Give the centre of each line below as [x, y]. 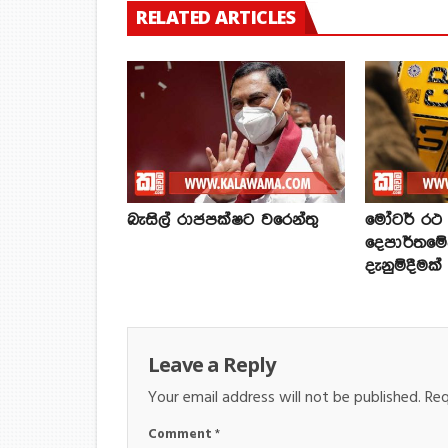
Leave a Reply [211, 365]
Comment [181, 435]
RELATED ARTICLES [215, 17]
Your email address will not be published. [284, 398]
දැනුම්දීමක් [403, 267]
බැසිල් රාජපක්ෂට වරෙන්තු [222, 221]
